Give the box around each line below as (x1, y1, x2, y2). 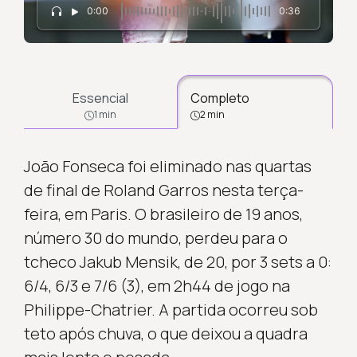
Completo (190, 88, 249, 107)
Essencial (72, 88, 128, 107)
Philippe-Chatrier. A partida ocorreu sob (23, 298, 318, 320)
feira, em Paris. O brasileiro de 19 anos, (23, 202, 303, 225)
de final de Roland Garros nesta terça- (23, 178, 304, 201)
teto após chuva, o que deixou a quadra (23, 322, 308, 344)
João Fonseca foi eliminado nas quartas (23, 155, 312, 177)
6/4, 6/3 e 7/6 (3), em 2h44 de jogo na (23, 274, 290, 296)
